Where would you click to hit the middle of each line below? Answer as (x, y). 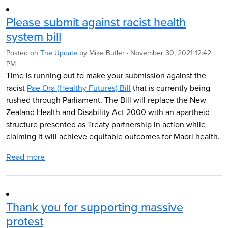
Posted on (23, 53)
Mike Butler (107, 53)
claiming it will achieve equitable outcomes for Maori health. (113, 136)
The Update (59, 53)
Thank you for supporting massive (95, 207)
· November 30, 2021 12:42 (168, 53)
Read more (25, 157)
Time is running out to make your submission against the (106, 75)
